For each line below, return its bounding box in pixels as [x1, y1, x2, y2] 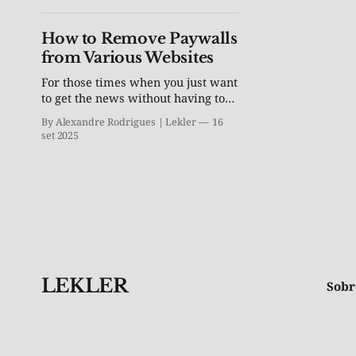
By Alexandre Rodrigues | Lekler [41, 115, 197, 129]
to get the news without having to [41, 90, 225, 106]
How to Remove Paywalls [41, 29, 238, 48]
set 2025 [41, 129, 79, 142]
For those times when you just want [41, 74, 238, 90]
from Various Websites [41, 48, 215, 67]
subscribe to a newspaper [41, 106, 184, 122]
